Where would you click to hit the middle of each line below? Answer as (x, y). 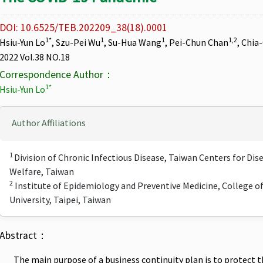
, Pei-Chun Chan (197, 42)
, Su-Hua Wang (133, 42)
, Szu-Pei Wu (76, 42)
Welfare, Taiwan (43, 171)
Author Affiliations (49, 123)
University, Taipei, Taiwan (60, 200)
